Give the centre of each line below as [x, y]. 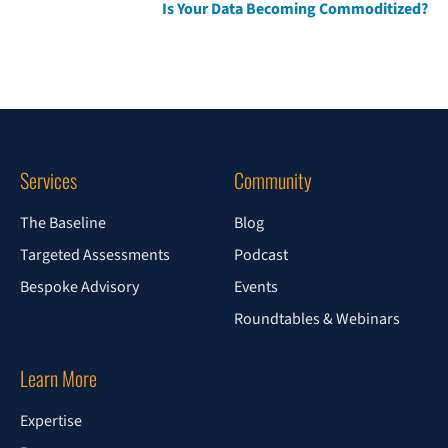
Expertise [51, 421]
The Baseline [63, 223]
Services [48, 180]
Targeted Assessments [95, 255]
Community [273, 180]
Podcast [261, 255]
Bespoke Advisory [79, 287]
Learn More [58, 378]
